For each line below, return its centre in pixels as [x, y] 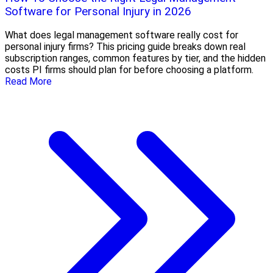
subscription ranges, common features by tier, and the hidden [135, 58]
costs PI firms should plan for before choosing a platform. [129, 70]
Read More [28, 82]
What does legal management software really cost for [122, 35]
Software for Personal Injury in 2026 [98, 11]
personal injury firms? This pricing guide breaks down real [125, 47]
